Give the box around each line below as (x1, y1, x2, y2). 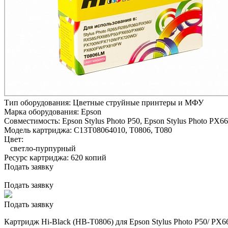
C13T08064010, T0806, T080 (74, 125, 172, 134)
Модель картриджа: (4, 125, 74, 134)
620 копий (71, 153, 106, 162)
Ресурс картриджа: (4, 153, 71, 162)
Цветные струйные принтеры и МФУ (73, 98, 204, 107)
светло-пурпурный (4, 144, 76, 153)
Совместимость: (4, 116, 62, 125)
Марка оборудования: (4, 107, 81, 116)
